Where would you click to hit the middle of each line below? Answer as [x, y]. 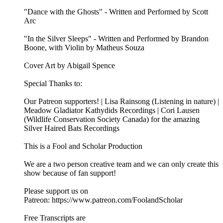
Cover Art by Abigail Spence [69, 66]
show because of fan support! [70, 173]
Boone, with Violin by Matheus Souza [84, 48]
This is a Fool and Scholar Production [83, 146]
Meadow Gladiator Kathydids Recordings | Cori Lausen [112, 111]
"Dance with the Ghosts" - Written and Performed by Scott [116, 12]
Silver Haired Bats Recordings [72, 128]
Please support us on [56, 191]
